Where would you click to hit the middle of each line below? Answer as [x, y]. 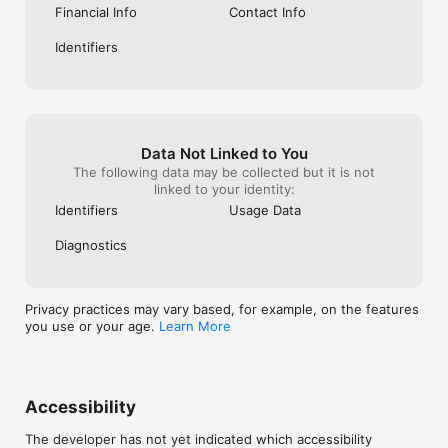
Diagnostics [91, 245]
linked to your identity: [224, 189]
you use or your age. [92, 326]
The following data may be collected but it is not [224, 172]
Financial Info [96, 12]
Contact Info [267, 12]
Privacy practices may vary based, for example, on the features [222, 309]
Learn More [195, 326]
